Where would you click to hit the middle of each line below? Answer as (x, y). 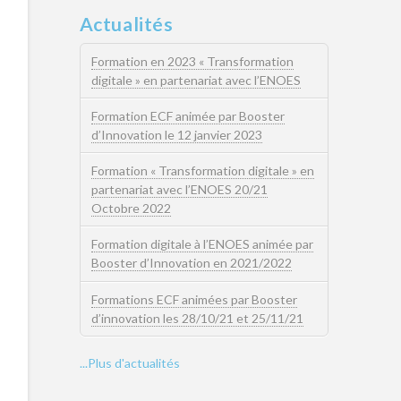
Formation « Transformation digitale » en (202, 171)
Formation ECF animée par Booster (188, 116)
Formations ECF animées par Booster (194, 299)
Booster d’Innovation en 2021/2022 (191, 263)
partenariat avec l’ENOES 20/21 (179, 190)
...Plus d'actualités (129, 363)
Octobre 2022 (131, 209)
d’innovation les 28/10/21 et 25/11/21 (197, 318)
